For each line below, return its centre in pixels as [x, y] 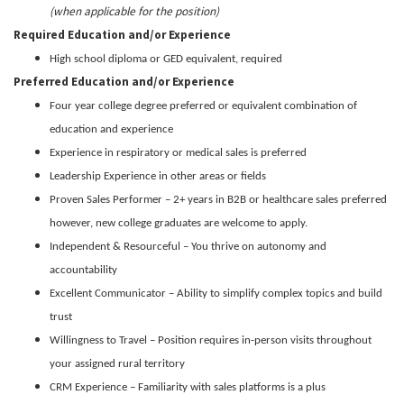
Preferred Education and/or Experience [124, 81]
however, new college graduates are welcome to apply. [180, 223]
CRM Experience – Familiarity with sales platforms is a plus [188, 387]
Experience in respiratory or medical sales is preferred [178, 152]
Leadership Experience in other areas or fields [158, 176]
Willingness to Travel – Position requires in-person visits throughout [211, 340]
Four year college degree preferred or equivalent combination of [203, 106]
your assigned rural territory [117, 363]
